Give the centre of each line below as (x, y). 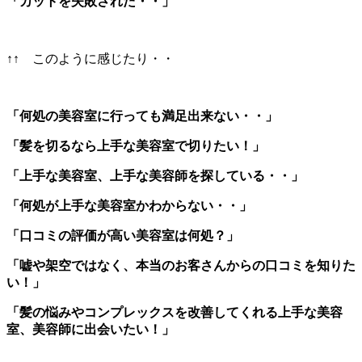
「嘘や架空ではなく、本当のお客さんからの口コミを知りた (181, 265)
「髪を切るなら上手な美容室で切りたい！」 (136, 145)
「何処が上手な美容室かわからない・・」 (129, 205)
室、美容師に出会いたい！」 (90, 329)
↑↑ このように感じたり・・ (90, 58)
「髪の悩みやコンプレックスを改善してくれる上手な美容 (175, 312)
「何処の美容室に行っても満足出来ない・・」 (142, 116)
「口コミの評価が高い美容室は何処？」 (123, 235)
